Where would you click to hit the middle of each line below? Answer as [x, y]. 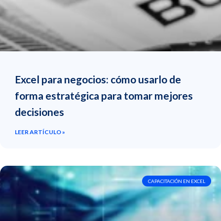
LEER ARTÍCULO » [40, 132]
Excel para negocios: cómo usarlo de [98, 79]
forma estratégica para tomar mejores [104, 95]
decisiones [39, 111]
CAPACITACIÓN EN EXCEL [177, 181]
